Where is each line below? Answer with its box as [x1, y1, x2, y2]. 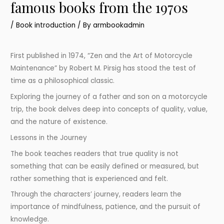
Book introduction [16, 20, 76, 30]
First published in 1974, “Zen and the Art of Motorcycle [10, 51, 193, 61]
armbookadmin [93, 20, 145, 30]
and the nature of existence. [10, 116, 108, 126]
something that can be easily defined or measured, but [10, 161, 199, 171]
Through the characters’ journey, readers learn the [10, 189, 182, 199]
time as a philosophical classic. [10, 76, 115, 86]
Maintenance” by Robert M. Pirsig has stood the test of [10, 63, 196, 73]
